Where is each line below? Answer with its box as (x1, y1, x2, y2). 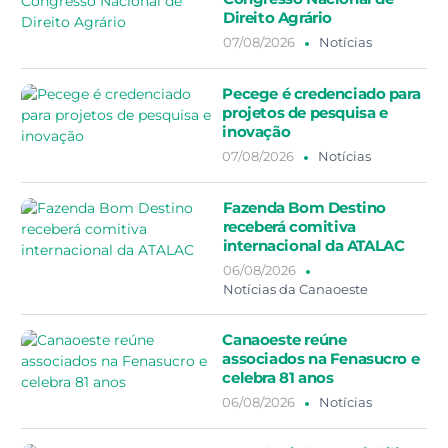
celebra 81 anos (222, 368, 334, 388)
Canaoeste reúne (222, 330, 347, 350)
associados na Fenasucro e (222, 349, 420, 369)
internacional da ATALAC (222, 236, 405, 256)
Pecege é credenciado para (222, 84, 421, 104)
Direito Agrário (223, 8, 332, 28)
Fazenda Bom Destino (222, 198, 386, 218)
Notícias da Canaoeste (222, 281, 368, 298)
